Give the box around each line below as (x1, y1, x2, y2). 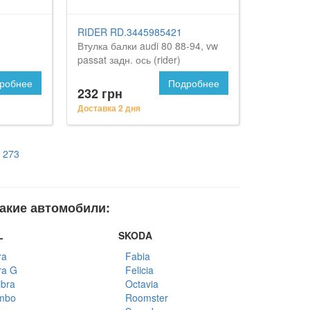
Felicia (125, 262, 154, 277)
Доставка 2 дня (77, 101, 141, 114)
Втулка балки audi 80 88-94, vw (77, 38, 219, 53)
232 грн (77, 84, 123, 102)
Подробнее (167, 75, 219, 90)
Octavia (125, 276, 159, 291)
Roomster (125, 290, 169, 304)
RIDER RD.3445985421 (77, 24, 183, 39)
